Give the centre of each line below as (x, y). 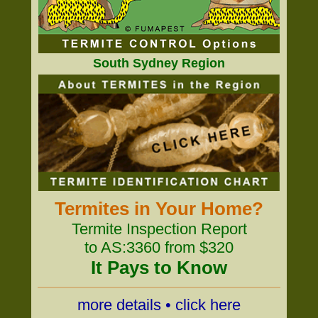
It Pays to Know (159, 268)
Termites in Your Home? (159, 209)
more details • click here (159, 305)
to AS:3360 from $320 (159, 247)
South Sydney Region (159, 63)
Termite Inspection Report (159, 229)
